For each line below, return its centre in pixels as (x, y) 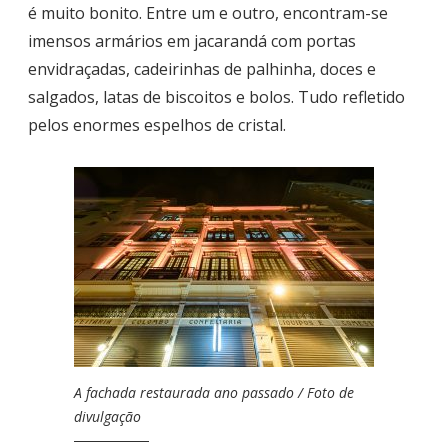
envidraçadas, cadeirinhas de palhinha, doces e (202, 69)
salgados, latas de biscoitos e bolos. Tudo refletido (216, 97)
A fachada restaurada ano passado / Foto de (214, 392)
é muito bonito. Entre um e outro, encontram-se (208, 13)
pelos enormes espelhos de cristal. (157, 125)
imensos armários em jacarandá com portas (192, 41)
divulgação (107, 416)
